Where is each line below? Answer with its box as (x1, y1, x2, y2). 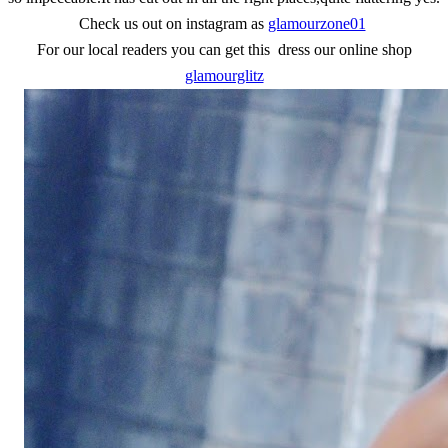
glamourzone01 (267, 15, 366, 33)
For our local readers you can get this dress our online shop (36, 41, 412, 59)
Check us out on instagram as (78, 15, 268, 33)
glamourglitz (184, 67, 264, 85)
